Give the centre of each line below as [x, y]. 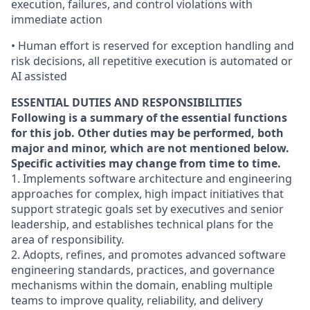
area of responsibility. [67, 239]
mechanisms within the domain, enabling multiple [142, 285]
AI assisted [39, 76]
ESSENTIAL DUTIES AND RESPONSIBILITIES [127, 102]
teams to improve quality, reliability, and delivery [137, 300]
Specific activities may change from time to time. [146, 163]
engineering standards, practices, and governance [143, 270]
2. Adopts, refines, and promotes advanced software [148, 255]
